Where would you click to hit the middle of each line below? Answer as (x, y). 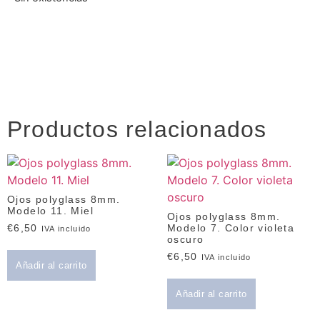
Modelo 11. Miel (51, 211)
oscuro (186, 240)
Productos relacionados (137, 130)
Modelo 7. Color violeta (231, 228)
